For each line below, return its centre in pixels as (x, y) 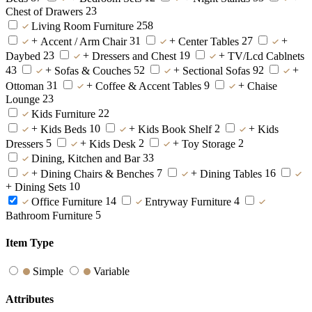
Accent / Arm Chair (84, 41)
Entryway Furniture (188, 202)
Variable (111, 272)
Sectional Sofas (216, 71)
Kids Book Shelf (175, 129)
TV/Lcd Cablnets (266, 56)
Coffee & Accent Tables (148, 86)
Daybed (23, 56)
